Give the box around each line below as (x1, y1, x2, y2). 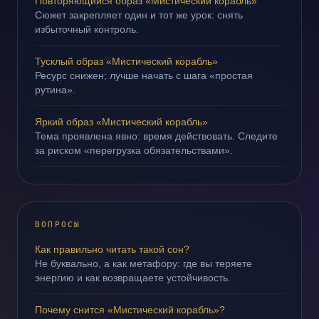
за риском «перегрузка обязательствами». (35, 145, 233, 156)
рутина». (35, 84, 75, 95)
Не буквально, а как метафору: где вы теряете (35, 258, 252, 269)
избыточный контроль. (35, 23, 139, 35)
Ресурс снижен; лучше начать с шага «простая (35, 70, 253, 81)
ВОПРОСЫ (35, 220, 81, 229)
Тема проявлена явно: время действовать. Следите (35, 130, 278, 142)
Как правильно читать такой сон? (35, 244, 189, 255)
